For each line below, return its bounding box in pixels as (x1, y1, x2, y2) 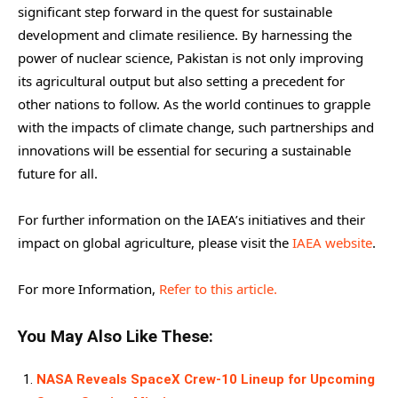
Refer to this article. (159, 280, 277, 298)
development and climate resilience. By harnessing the (18, 26, 352, 44)
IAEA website (292, 234, 372, 252)
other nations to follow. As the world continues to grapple (18, 95, 370, 114)
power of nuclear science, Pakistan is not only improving (18, 49, 363, 68)
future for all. (18, 164, 98, 183)
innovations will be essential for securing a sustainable (18, 141, 351, 160)
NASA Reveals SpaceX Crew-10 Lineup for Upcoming (36, 371, 375, 388)
